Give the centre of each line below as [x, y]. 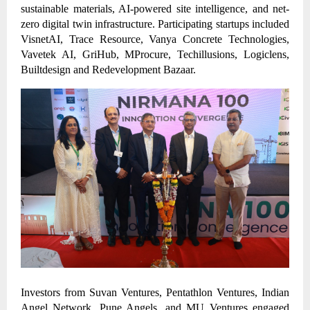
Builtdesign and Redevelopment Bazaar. [110, 70]
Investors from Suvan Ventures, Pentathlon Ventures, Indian [155, 293]
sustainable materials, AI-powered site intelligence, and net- [155, 9]
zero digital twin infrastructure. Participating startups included [155, 24]
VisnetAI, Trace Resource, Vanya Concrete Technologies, [155, 39]
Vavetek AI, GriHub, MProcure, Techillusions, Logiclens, [155, 55]
